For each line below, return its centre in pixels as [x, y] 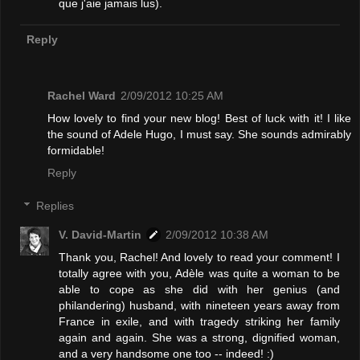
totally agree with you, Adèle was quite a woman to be [199, 274]
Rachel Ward [82, 95]
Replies [55, 206]
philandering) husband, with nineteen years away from [199, 306]
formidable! [76, 150]
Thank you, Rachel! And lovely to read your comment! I [199, 258]
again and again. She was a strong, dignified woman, [199, 338]
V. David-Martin [100, 235]
